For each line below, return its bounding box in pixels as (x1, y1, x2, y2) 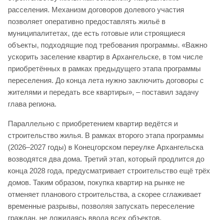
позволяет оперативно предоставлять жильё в (8, 17, 165, 26)
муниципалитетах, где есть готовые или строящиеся (8, 29, 185, 38)
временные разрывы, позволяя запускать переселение (8, 202, 194, 211)
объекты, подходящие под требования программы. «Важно (8, 41, 207, 50)
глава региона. (8, 100, 56, 109)
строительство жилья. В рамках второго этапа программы (8, 131, 204, 140)
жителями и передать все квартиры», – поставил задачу (8, 88, 199, 97)
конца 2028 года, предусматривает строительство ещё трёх (8, 166, 210, 175)
